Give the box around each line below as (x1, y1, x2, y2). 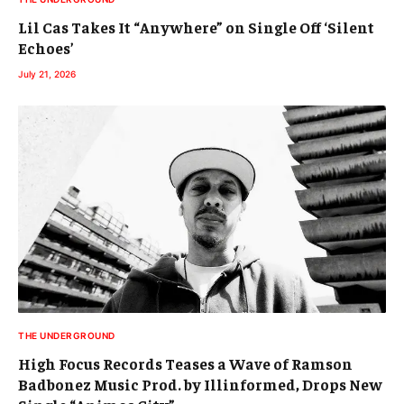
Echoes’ (18, 38, 74, 59)
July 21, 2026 (18, 69, 76, 80)
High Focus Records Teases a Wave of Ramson (18, 353, 353, 373)
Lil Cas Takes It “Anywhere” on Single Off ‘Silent (18, 17, 374, 38)
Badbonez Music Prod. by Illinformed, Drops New (18, 373, 382, 394)
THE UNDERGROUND (18, 329, 115, 341)
